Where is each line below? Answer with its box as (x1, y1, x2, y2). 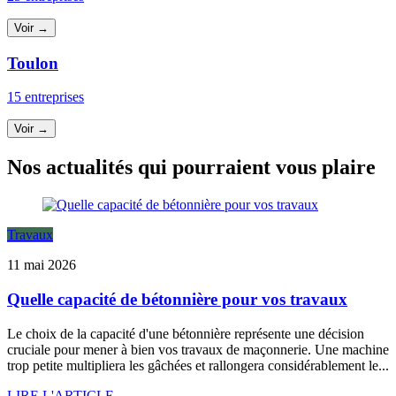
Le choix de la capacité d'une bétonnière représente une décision (7, 325, 364, 341)
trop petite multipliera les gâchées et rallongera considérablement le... (7, 357, 389, 373)
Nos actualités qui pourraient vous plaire (7, 156, 376, 179)
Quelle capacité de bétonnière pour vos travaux (7, 289, 347, 308)
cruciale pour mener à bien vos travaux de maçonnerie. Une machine (7, 341, 389, 357)
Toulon (7, 53, 58, 72)
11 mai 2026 (7, 257, 76, 273)
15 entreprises (7, 89, 84, 105)
